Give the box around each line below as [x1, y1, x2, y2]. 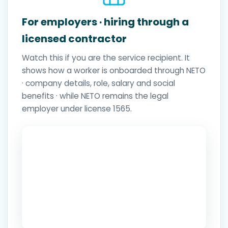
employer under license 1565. [22, 103, 132, 115]
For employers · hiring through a [22, 15, 189, 30]
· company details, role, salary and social [22, 78, 175, 89]
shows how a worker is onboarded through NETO [22, 65, 206, 76]
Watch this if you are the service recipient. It [22, 52, 190, 64]
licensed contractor [22, 32, 127, 46]
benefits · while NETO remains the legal [22, 91, 168, 102]
